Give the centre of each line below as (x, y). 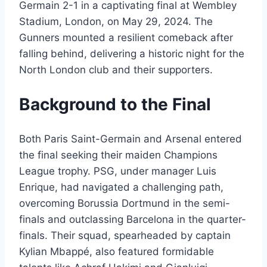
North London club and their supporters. (116, 70)
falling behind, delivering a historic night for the (132, 54)
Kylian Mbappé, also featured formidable (117, 251)
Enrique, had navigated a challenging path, (121, 187)
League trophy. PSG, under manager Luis (118, 171)
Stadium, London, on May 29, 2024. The (116, 22)
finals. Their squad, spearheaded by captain (125, 235)
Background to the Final (115, 105)
